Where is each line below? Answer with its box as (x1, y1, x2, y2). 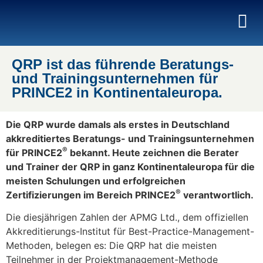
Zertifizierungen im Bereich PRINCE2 (6, 188, 176, 201)
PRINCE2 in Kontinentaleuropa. (12, 84, 222, 100)
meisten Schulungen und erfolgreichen (6, 174, 186, 187)
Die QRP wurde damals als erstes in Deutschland (6, 118, 230, 130)
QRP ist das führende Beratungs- (12, 56, 234, 72)
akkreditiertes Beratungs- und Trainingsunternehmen (6, 132, 254, 144)
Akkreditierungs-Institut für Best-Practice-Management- (6, 225, 254, 238)
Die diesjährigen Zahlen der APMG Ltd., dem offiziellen (6, 211, 248, 224)
